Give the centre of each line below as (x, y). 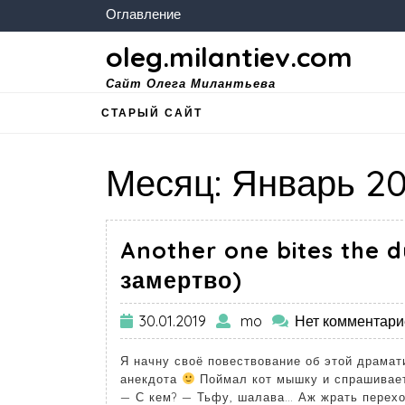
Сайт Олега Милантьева (191, 83)
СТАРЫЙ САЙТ (152, 113)
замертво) (181, 280)
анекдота (151, 379)
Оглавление (143, 14)
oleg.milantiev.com (229, 57)
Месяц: (169, 183)
